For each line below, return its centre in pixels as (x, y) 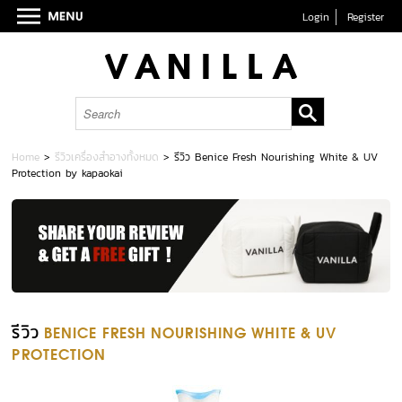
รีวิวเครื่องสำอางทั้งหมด (107, 157)
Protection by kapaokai (68, 173)
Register (365, 17)
